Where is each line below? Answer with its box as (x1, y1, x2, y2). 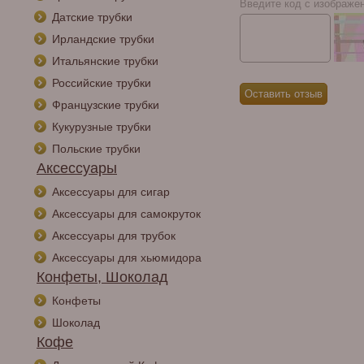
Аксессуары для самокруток (52, 207, 201, 220)
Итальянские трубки (52, 54, 158, 67)
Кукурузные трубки (52, 120, 151, 133)
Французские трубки (52, 98, 159, 111)
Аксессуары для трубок (52, 229, 175, 242)
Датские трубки (52, 11, 132, 24)
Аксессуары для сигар (52, 185, 170, 198)
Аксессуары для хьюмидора (52, 251, 201, 264)
